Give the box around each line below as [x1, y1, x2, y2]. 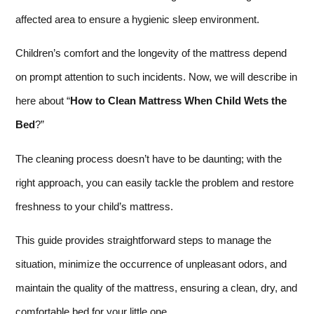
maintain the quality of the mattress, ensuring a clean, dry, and [15, 282, 297, 294]
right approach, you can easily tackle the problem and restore [15, 176, 294, 189]
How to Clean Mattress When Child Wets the [70, 95, 287, 107]
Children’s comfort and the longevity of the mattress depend [15, 47, 287, 60]
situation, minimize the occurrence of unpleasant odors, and [15, 258, 287, 271]
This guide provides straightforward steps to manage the [15, 234, 271, 247]
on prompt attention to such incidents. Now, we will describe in [15, 71, 297, 83]
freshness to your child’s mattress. [15, 200, 173, 212]
